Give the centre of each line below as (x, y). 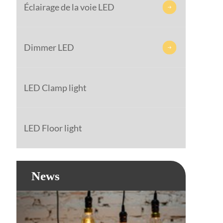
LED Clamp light (55, 88)
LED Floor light (53, 128)
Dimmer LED (49, 47)
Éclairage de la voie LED (69, 7)
